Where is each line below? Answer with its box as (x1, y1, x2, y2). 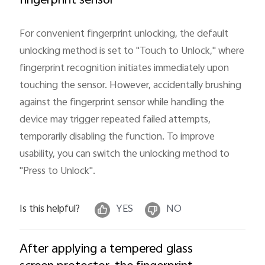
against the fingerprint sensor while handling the (20, 94, 225, 111)
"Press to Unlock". (20, 163, 96, 180)
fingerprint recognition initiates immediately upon (20, 60, 230, 77)
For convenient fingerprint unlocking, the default (20, 25, 229, 43)
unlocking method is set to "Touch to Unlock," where (20, 43, 245, 60)
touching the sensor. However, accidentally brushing (20, 77, 242, 94)
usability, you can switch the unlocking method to (20, 146, 230, 163)
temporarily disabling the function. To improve (20, 128, 215, 146)
